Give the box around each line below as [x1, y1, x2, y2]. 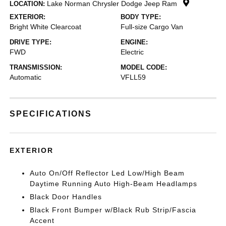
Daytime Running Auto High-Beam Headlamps [30, 180, 198, 188]
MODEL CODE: [121, 64, 167, 71]
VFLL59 [121, 73, 146, 81]
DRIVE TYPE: [10, 38, 52, 46]
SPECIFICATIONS [10, 109, 92, 118]
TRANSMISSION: [10, 64, 63, 71]
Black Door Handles [30, 193, 102, 201]
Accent [30, 216, 55, 224]
